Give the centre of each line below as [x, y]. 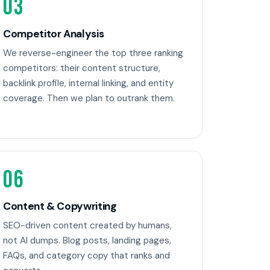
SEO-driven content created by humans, [87, 225]
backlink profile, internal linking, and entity [88, 83]
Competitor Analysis [54, 34]
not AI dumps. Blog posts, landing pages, [87, 240]
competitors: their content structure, [82, 68]
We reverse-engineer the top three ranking [93, 53]
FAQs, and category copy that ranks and [86, 255]
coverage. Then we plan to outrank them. [89, 98]
